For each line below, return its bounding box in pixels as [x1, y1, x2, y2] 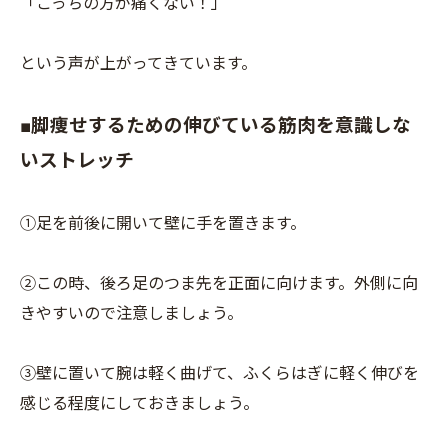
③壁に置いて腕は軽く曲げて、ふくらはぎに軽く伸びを [20, 364, 419, 383]
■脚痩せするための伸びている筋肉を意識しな [20, 115, 411, 137]
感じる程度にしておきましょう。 [20, 394, 259, 413]
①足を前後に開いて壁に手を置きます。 [20, 214, 306, 233]
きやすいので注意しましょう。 [20, 304, 243, 323]
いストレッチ [20, 150, 134, 172]
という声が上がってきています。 [20, 54, 257, 73]
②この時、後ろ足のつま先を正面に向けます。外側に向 [20, 274, 418, 293]
